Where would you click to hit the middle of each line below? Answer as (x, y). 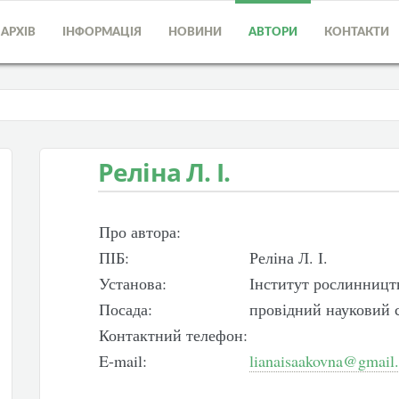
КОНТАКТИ (357, 33)
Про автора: (139, 232)
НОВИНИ (195, 33)
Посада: (125, 309)
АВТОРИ (273, 33)
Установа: (132, 283)
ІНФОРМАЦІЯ (102, 33)
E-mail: (122, 361)
